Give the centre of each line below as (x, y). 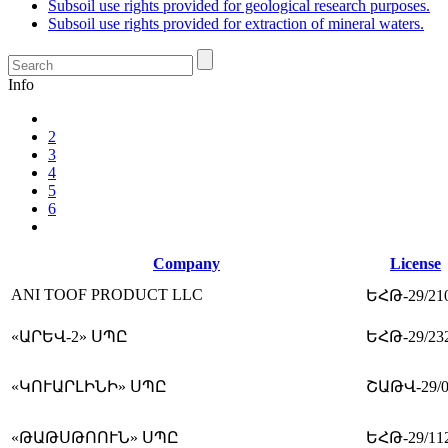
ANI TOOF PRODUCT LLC (107, 294)
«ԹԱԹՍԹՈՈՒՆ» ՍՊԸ (95, 437)
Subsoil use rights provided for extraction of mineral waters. (236, 23)
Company (186, 263)
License (415, 263)
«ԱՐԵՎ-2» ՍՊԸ (69, 336)
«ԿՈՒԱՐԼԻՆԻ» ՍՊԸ (89, 386)
